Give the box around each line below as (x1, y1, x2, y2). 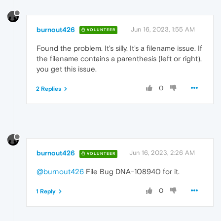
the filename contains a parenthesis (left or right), (37, 54, 202, 63)
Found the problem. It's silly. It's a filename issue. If (37, 43, 202, 52)
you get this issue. (37, 64, 97, 73)
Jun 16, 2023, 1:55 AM (131, 25, 195, 33)
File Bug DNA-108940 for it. (84, 167, 180, 176)
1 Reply (36, 188, 56, 195)
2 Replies (36, 85, 61, 92)
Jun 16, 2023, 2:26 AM (129, 149, 195, 157)
